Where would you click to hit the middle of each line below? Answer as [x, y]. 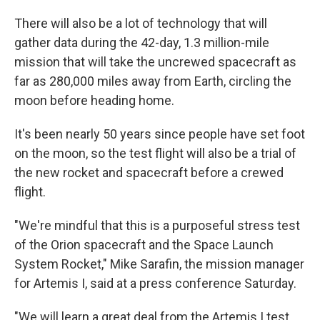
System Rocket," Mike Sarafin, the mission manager [159, 264]
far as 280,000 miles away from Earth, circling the [153, 81]
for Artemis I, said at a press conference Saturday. [155, 283]
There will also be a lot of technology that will [141, 23]
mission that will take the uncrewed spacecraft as [155, 62]
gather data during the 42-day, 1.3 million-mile [142, 42]
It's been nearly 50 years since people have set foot [160, 134]
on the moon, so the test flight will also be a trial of [155, 153]
